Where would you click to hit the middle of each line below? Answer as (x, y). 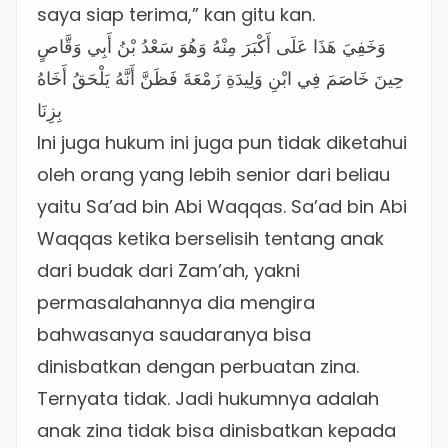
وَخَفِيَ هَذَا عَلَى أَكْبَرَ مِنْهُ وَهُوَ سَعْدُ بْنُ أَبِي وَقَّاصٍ (211, 46)
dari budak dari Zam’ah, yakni (168, 270)
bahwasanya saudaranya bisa (174, 334)
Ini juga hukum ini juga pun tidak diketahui (222, 142)
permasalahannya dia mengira (176, 302)
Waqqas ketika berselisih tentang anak (210, 238)
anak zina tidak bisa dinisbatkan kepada (216, 430)
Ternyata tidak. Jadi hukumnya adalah (208, 398)
